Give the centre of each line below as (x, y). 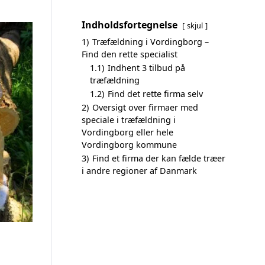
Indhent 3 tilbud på (146, 68)
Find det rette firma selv (155, 94)
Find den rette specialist (130, 54)
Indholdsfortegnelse (130, 25)
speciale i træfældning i (129, 120)
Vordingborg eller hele (127, 132)
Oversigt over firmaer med (145, 107)
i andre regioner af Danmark (139, 171)
